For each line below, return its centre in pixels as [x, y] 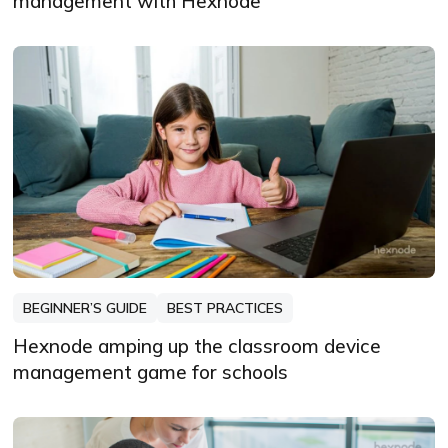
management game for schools [151, 371]
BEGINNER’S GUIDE [85, 307]
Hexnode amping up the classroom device [197, 345]
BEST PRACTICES [225, 307]
